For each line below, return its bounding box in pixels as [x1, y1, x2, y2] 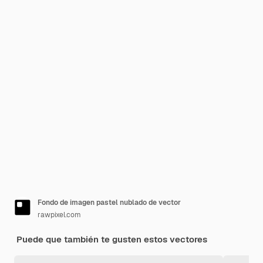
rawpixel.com [38, 210, 81, 220]
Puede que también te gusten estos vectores [16, 234, 207, 245]
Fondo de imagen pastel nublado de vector [38, 198, 181, 207]
